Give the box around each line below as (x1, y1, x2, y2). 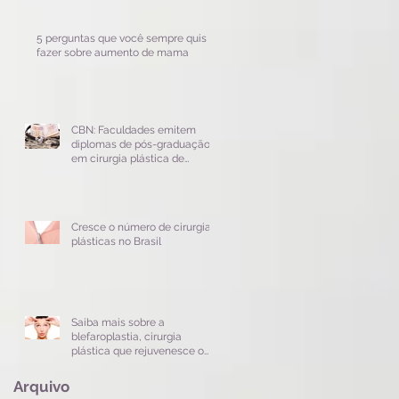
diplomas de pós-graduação (71, 137, 210, 151)
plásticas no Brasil (71, 234, 161, 248)
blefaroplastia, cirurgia (71, 330, 182, 343)
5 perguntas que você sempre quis (37, 31, 207, 45)
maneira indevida (71, 166, 157, 179)
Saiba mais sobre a (71, 315, 165, 329)
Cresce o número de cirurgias (71, 220, 216, 233)
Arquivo (13, 377, 69, 395)
